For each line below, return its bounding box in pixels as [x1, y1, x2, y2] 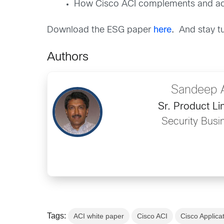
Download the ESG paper [47, 26, 154, 35]
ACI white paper [73, 212, 124, 220]
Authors [47, 52, 89, 63]
